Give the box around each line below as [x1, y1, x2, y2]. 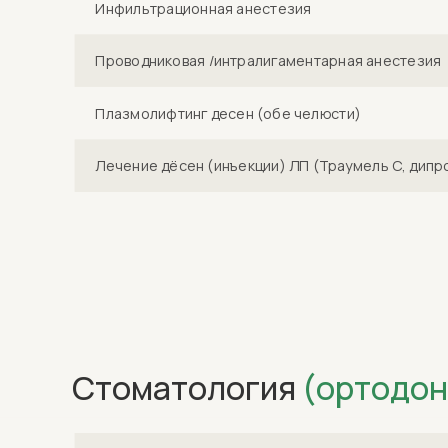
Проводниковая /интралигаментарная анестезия [95, 50, 442, 71]
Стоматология [72, 366, 302, 410]
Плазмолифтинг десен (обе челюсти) [95, 103, 361, 123]
